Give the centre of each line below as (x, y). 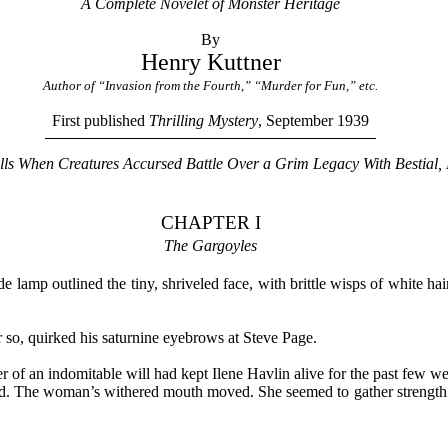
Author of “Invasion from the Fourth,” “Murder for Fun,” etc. (211, 86)
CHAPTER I (210, 222)
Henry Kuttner (210, 62)
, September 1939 (314, 121)
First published (101, 121)
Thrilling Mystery (204, 121)
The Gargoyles (211, 245)
